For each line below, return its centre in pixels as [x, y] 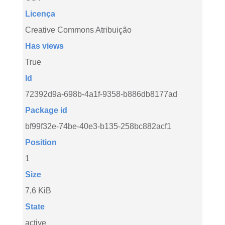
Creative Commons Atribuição [78, 30]
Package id [46, 110]
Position [41, 142]
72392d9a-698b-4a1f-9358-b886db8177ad [101, 94]
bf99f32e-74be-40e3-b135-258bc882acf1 [98, 126]
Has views [44, 46]
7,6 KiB [38, 191]
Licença [40, 14]
